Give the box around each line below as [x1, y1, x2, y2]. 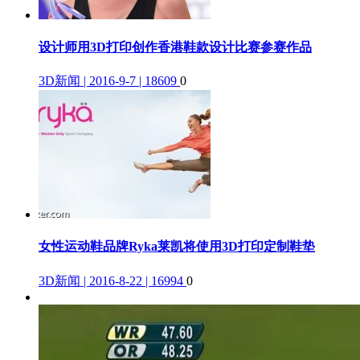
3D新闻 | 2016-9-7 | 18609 [39, 74, 177, 88]
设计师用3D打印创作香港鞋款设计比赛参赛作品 [39, 39, 312, 54]
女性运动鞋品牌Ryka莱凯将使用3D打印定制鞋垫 [39, 239, 315, 254]
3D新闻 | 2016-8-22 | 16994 [39, 273, 183, 288]
